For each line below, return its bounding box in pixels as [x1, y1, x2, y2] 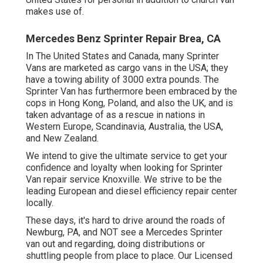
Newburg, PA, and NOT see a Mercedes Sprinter [26, 226, 222, 238]
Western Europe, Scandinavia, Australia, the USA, [26, 120, 223, 132]
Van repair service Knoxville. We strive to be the [26, 173, 222, 185]
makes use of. [26, 5, 84, 17]
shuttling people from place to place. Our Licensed [26, 249, 232, 261]
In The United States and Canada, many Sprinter [26, 50, 219, 62]
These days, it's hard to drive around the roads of [26, 214, 225, 226]
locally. [26, 197, 53, 208]
